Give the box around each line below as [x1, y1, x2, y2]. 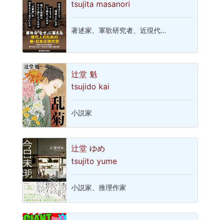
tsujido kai [71, 81, 110, 91]
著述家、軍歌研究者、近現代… [71, 27, 166, 35]
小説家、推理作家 [71, 183, 127, 192]
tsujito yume [71, 156, 117, 166]
